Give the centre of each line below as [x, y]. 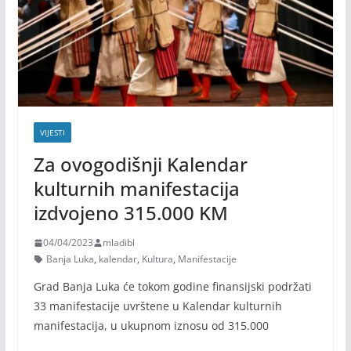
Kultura [157, 259]
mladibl [118, 243]
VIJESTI [52, 133]
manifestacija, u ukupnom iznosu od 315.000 [151, 326]
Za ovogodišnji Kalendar [140, 165]
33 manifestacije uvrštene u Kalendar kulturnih [157, 306]
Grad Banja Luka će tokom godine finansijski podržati [172, 287]
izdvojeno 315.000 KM [130, 213]
